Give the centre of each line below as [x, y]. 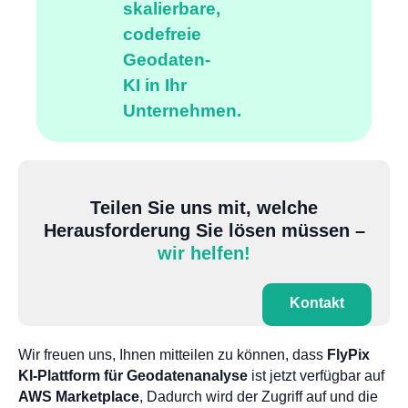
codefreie [162, 35]
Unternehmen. [182, 111]
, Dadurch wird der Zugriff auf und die [259, 397]
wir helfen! [204, 254]
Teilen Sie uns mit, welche [204, 208]
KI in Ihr [155, 86]
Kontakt [317, 303]
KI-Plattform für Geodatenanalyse [133, 376]
